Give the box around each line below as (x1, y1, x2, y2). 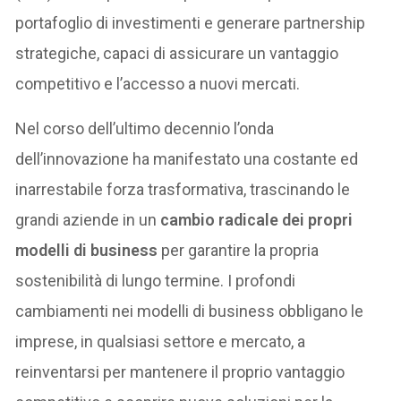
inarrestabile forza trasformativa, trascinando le (15, 180, 351, 200)
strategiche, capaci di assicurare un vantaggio (15, 44, 339, 64)
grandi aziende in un (15, 210, 158, 230)
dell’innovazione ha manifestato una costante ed (15, 149, 359, 169)
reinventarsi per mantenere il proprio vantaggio (15, 363, 346, 382)
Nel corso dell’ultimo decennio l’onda (15, 119, 275, 139)
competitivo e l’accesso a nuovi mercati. (15, 74, 301, 94)
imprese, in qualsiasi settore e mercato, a (15, 332, 306, 352)
